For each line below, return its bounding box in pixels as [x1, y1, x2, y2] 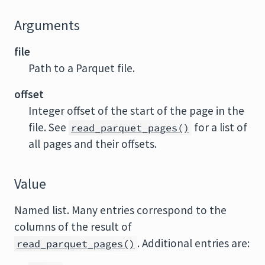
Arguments [14, 17, 80, 34]
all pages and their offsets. [28, 137, 157, 151]
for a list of [192, 120, 247, 134]
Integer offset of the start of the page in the [28, 104, 244, 118]
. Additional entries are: [137, 236, 250, 250]
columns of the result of [14, 219, 132, 234]
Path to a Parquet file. [28, 61, 135, 75]
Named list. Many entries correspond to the [14, 203, 227, 217]
